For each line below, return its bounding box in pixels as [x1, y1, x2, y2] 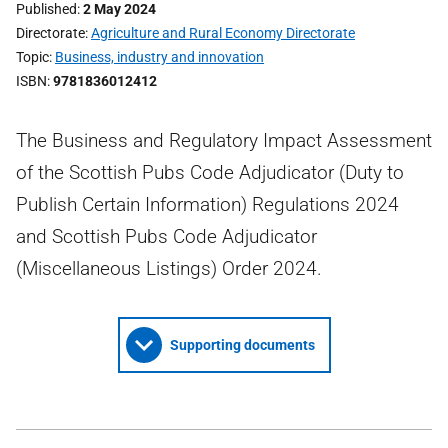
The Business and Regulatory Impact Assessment [16, 129, 432, 152]
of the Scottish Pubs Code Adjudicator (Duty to [16, 161, 404, 184]
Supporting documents [169, 337, 315, 353]
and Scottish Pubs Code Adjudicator [16, 225, 317, 248]
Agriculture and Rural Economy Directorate [91, 25, 355, 41]
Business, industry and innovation [55, 49, 264, 65]
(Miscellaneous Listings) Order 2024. [16, 257, 322, 280]
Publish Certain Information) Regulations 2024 [16, 193, 399, 216]
